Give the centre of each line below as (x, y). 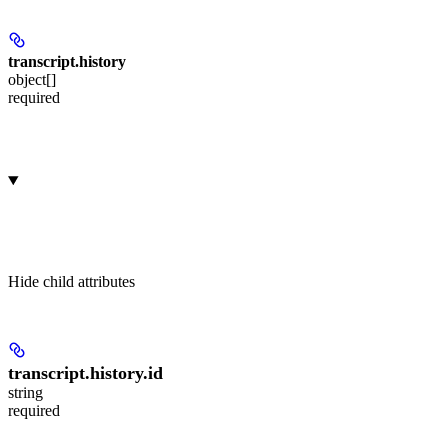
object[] (32, 80)
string (25, 393)
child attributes (89, 282)
